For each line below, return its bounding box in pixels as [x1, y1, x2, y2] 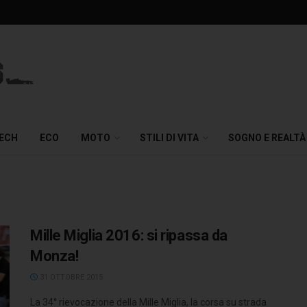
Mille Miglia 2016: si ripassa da [30, 227, 228, 244]
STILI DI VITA [140, 132, 199, 143]
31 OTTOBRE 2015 [38, 273, 103, 282]
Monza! [30, 247, 79, 265]
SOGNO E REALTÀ [228, 132, 306, 143]
